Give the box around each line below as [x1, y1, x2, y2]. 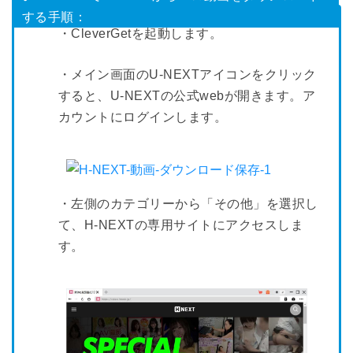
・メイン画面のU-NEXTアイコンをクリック [58, 67, 317, 81]
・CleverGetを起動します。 [58, 26, 223, 40]
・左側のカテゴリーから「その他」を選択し [58, 196, 318, 210]
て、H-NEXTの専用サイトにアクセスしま [58, 217, 304, 232]
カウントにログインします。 [58, 110, 228, 124]
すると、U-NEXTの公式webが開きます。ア [58, 88, 316, 102]
